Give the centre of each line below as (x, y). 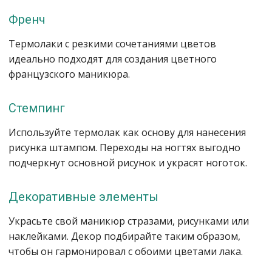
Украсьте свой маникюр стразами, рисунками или (129, 221)
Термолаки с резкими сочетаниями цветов (112, 44)
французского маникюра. (69, 74)
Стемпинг (37, 108)
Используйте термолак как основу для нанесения (127, 132)
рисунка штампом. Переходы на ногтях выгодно (124, 148)
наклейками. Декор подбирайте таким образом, (124, 236)
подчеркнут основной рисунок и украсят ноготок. (128, 163)
